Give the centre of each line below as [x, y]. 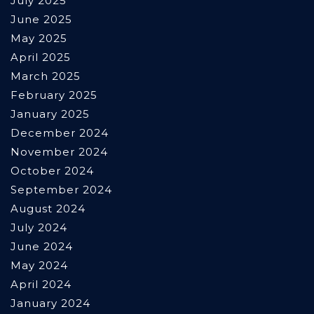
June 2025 [41, 20]
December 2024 [60, 133]
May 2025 [39, 39]
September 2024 [61, 190]
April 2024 [41, 285]
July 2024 [39, 228]
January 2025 [50, 114]
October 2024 [52, 171]
